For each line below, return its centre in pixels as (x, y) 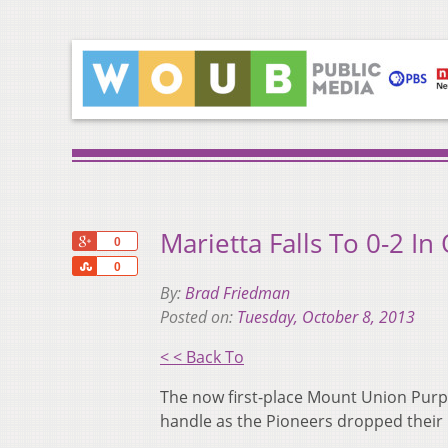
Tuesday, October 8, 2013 (326, 317)
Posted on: (198, 317)
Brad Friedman (237, 293)
